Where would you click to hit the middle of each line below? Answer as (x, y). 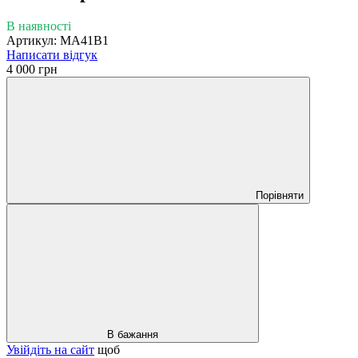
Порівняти (280, 195)
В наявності (39, 26)
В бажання (133, 334)
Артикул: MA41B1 (58, 40)
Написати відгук (52, 54)
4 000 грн (32, 69)
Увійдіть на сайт (50, 349)
